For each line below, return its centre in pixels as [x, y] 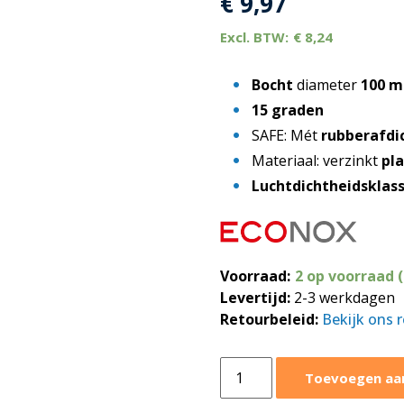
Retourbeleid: [269, 319]
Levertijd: [255, 297]
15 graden [288, 110]
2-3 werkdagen [344, 297]
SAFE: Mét [286, 135]
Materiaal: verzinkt [317, 161]
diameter [327, 85]
